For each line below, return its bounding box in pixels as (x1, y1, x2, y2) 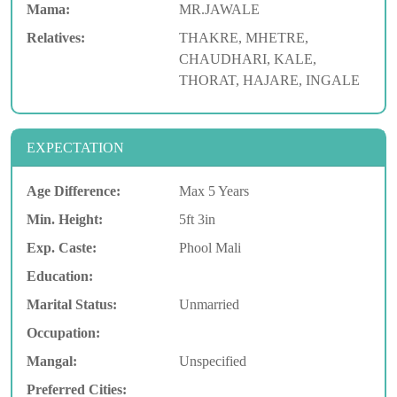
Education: (27, 268, 93, 284)
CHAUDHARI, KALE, (178, 51, 316, 66)
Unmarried (178, 296, 239, 312)
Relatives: (27, 29, 85, 45)
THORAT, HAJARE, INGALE (178, 72, 360, 88)
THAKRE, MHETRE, (178, 29, 308, 45)
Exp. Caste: (27, 239, 97, 255)
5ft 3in (178, 211, 215, 227)
